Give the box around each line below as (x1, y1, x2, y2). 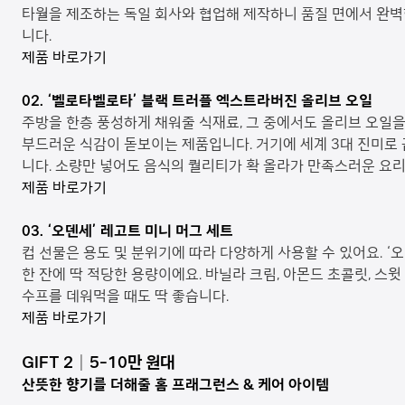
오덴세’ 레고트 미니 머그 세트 (52, 221, 233, 240)
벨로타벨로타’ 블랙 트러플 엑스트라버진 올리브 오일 (52, 91, 372, 110)
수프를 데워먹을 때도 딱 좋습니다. (22, 287, 229, 306)
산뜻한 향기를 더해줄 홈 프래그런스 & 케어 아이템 (22, 375, 329, 394)
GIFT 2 (22, 352, 73, 372)
